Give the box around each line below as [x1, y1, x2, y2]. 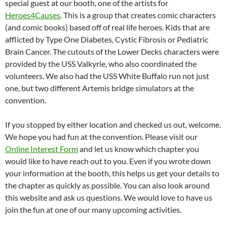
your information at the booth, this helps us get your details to [5, 168, 219, 178]
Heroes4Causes [5, 10, 60, 20]
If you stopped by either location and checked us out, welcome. [5, 119, 221, 129]
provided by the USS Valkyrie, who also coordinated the [5, 58, 197, 68]
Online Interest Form [5, 143, 78, 154]
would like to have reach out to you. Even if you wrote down [5, 156, 211, 166]
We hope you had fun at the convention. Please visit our [5, 131, 198, 141]
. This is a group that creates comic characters [60, 10, 216, 20]
